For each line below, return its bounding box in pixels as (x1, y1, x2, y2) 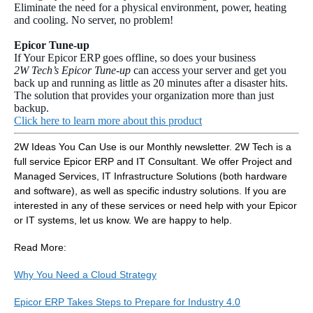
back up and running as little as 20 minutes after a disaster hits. (14, 76, 288, 89)
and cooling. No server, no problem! (14, 13, 173, 26)
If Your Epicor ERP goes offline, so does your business (14, 51, 256, 64)
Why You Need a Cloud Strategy (14, 268, 156, 280)
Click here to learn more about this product (14, 114, 202, 126)
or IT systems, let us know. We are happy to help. (14, 214, 232, 226)
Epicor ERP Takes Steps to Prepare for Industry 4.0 (14, 296, 240, 307)
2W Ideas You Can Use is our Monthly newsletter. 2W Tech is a (14, 140, 291, 152)
